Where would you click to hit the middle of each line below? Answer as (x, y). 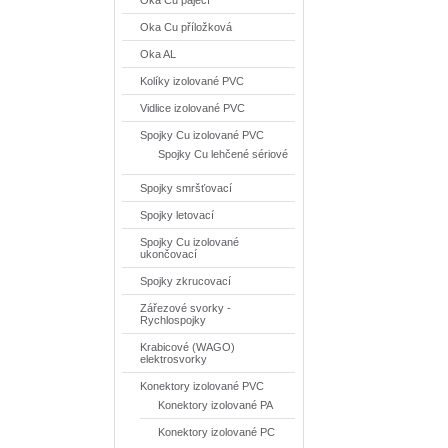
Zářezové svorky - (186, 308)
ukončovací (169, 254)
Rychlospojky (173, 320)
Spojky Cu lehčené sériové (223, 154)
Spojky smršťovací (186, 188)
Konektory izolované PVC (202, 386)
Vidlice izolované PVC (193, 108)
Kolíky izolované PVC (192, 81)
